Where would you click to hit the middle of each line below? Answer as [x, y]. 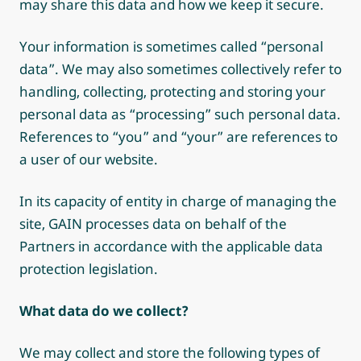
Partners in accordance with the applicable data [171, 246]
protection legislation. [90, 269]
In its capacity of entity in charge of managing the [178, 201]
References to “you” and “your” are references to [178, 137]
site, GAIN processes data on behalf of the [153, 224]
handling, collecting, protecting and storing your [172, 91]
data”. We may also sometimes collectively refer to [180, 69]
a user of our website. [89, 159]
